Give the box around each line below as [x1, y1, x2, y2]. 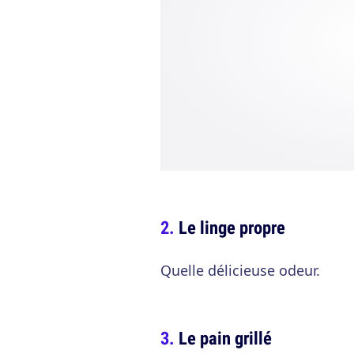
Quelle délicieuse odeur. [160, 261, 320, 280]
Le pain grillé [179, 326, 272, 350]
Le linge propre [179, 215, 285, 239]
